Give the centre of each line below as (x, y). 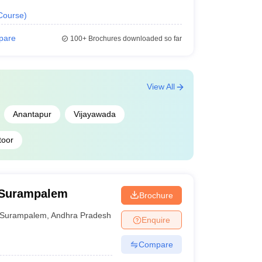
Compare (156, 244)
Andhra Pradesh (81, 215)
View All (161, 87)
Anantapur (32, 114)
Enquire (156, 220)
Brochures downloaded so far (134, 39)
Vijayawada (94, 114)
